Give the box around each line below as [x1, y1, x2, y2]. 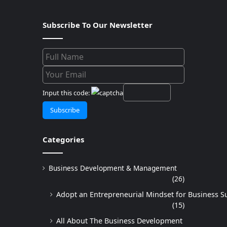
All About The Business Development [56, 216, 182, 226]
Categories [43, 134, 84, 145]
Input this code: [43, 88, 91, 98]
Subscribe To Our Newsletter [43, 20, 153, 30]
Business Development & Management [49, 163, 177, 173]
